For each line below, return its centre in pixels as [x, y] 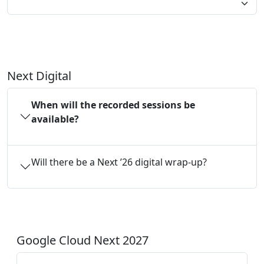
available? [55, 119]
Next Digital [39, 76]
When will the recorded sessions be [113, 105]
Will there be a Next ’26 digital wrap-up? [119, 162]
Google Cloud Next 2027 [82, 240]
